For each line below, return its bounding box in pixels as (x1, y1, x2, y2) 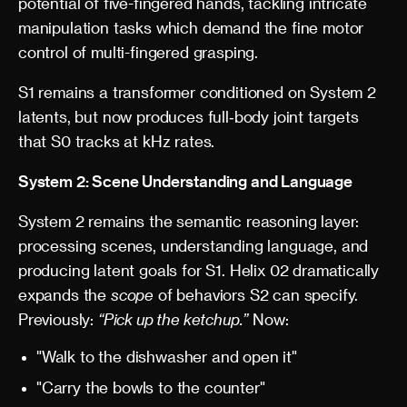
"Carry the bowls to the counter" (36, 378, 265, 396)
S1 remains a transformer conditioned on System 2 (18, 83, 376, 101)
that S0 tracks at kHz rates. (18, 132, 215, 150)
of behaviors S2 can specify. (154, 285, 359, 303)
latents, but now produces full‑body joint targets (18, 107, 359, 125)
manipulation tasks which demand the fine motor (18, 18, 364, 36)
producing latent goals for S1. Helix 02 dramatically (18, 261, 380, 279)
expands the (18, 285, 111, 303)
